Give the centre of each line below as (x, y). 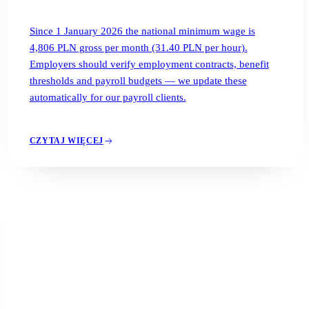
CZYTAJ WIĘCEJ (66, 141)
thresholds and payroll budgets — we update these (138, 80)
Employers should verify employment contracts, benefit (149, 64)
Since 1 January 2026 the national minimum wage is (142, 31)
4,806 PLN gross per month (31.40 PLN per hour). (138, 47)
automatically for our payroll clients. (108, 97)
